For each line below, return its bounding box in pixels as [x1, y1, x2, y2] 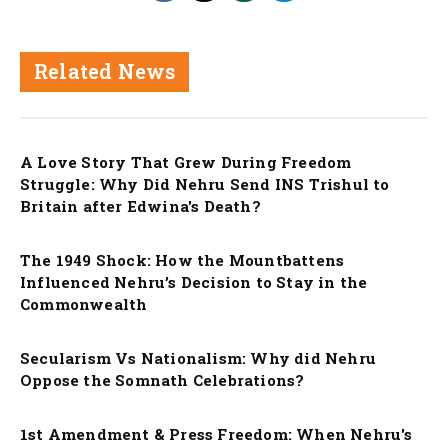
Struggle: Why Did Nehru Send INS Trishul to [20, 173, 390, 194]
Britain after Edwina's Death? [20, 195, 261, 216]
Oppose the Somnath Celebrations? [20, 369, 305, 390]
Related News [34, 57, 176, 84]
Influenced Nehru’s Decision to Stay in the [20, 271, 368, 292]
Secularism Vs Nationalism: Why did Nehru [20, 347, 377, 368]
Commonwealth [20, 293, 148, 314]
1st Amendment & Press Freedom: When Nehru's [20, 423, 413, 444]
